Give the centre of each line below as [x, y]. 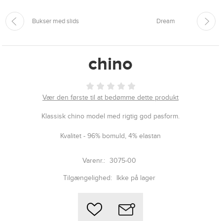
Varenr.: [94, 161]
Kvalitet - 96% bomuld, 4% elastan [110, 136]
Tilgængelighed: [88, 178]
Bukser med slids [55, 21]
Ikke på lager [136, 178]
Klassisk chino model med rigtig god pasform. [110, 116]
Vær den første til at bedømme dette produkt [110, 98]
